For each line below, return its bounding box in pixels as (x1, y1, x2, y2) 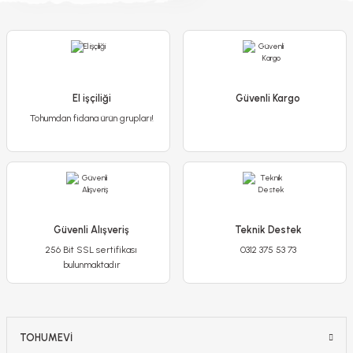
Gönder (160, 13, 193, 24)
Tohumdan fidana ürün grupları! (29, 113, 154, 124)
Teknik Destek (234, 224, 302, 236)
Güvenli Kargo (236, 92, 300, 104)
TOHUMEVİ (20, 332, 72, 344)
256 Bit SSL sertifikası (46, 244, 137, 255)
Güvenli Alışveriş (54, 224, 129, 236)
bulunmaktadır (62, 259, 121, 270)
